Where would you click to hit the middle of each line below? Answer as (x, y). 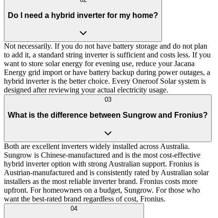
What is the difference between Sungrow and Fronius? (108, 115)
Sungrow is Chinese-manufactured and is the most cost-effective (102, 155)
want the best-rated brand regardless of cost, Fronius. (85, 199)
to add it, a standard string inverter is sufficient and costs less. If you (107, 55)
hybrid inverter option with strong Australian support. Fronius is (101, 163)
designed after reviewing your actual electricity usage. (86, 90)
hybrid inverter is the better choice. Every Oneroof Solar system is (105, 81)
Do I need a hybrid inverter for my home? (83, 15)
